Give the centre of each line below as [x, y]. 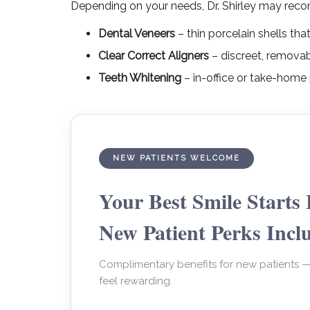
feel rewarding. [136, 281]
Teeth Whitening [140, 78]
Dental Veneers [137, 34]
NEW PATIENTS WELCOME [176, 158]
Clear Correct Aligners [154, 56]
